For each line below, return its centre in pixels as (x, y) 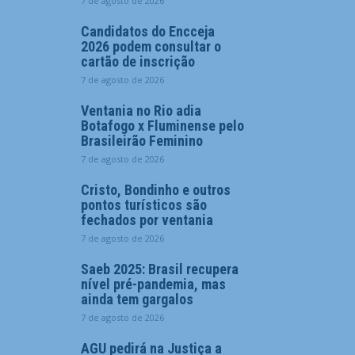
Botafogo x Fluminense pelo (162, 126)
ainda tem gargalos (137, 299)
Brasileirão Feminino (142, 141)
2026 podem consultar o (151, 46)
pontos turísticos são (144, 205)
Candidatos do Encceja (148, 31)
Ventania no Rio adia (141, 111)
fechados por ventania (147, 220)
